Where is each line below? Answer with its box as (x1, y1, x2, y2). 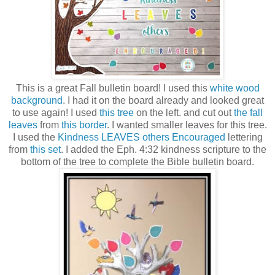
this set (30, 144, 61, 155)
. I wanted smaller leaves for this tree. (106, 120, 267, 131)
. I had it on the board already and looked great (63, 95, 264, 106)
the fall (234, 107, 263, 118)
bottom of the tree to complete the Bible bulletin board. (21, 157, 254, 168)
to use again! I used (12, 107, 97, 118)
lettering (225, 132, 263, 143)
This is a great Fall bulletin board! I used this (15, 83, 210, 94)
